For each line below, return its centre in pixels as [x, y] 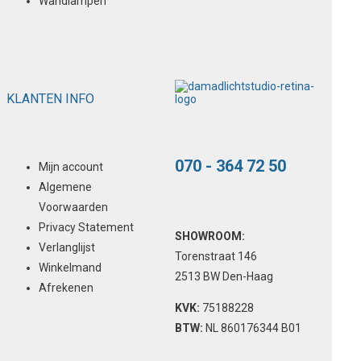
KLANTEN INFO [50, 98]
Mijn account [71, 166]
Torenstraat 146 [216, 256]
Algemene [65, 187]
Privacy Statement [86, 227]
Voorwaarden [73, 207]
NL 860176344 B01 [253, 328]
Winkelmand [70, 267]
